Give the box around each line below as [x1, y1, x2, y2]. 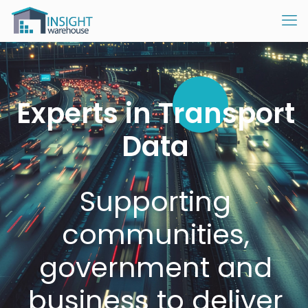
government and [38, 248, 272, 287]
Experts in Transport [16, 94, 295, 133]
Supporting [80, 182, 232, 221]
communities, [61, 215, 250, 254]
